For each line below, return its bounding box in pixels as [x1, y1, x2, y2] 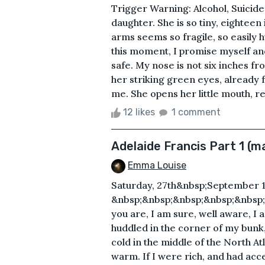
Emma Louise [128, 159, 186, 171]
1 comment [172, 106, 221, 118]
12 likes [121, 106, 157, 118]
